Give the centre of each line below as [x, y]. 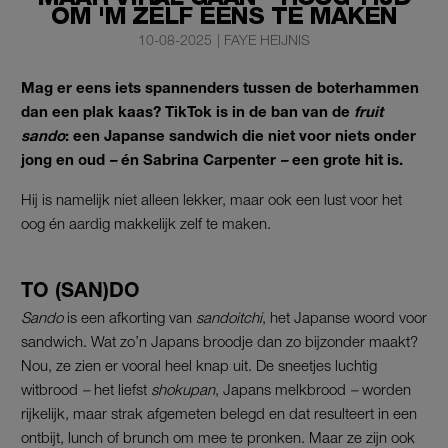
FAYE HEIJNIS [267, 39]
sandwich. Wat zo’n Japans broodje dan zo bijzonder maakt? [219, 340]
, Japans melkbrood [282, 388]
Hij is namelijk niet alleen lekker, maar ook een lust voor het [211, 198]
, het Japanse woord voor [344, 316]
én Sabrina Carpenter [198, 158]
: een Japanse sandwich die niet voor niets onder [240, 134]
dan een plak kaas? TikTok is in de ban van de [187, 110]
